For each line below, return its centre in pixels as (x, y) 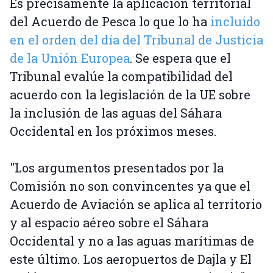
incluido (235, 22)
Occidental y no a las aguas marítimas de (132, 241)
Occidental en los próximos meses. (113, 131)
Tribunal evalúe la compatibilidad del (121, 76)
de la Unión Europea (70, 58)
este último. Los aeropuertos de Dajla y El (131, 259)
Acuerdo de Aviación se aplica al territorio (136, 204)
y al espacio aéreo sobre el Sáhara (109, 223)
